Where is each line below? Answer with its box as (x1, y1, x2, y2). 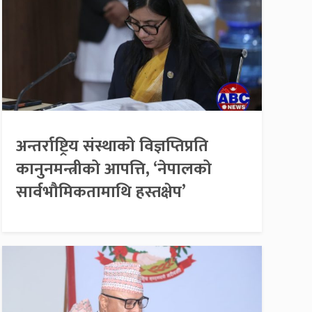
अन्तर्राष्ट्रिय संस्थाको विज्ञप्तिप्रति (15, 132, 208, 160)
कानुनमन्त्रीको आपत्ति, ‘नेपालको (15, 155, 212, 183)
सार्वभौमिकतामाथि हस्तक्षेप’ (15, 178, 186, 206)
